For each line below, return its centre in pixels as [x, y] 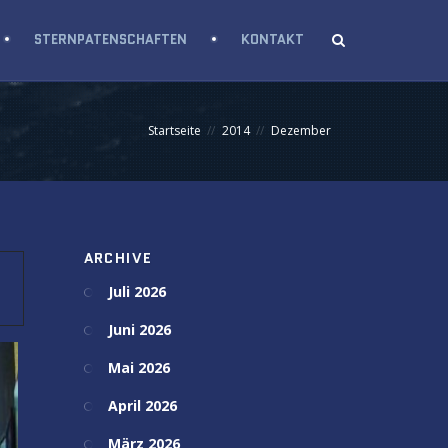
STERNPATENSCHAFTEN [110, 39]
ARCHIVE [118, 258]
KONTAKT [272, 39]
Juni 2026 [139, 329]
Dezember [301, 130]
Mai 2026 [138, 367]
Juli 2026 [136, 291]
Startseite [174, 130]
